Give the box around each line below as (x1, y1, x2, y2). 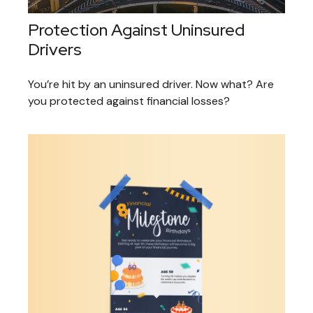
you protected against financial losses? (28, 94, 230, 109)
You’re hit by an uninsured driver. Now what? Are (28, 77, 274, 92)
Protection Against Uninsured (28, 19, 245, 41)
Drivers (28, 38, 82, 61)
